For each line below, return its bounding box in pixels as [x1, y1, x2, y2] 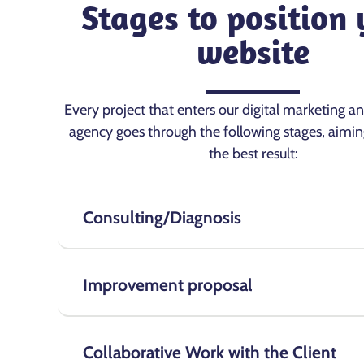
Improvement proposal [83, 275, 253, 296]
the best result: [208, 145, 298, 163]
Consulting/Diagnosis [83, 207, 241, 228]
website [197, 31, 310, 73]
